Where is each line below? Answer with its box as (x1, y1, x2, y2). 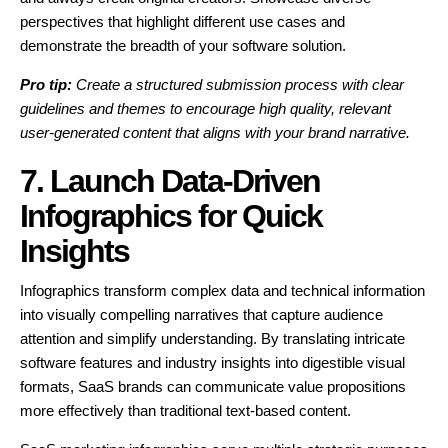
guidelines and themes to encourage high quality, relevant (20, 100, 391, 118)
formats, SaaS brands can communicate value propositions (20, 378, 406, 396)
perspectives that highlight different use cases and (20, 13, 345, 31)
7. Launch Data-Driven (20, 163, 320, 200)
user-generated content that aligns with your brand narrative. (20, 124, 410, 142)
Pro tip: (20, 76, 72, 94)
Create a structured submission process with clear (76, 76, 404, 94)
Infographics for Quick (20, 198, 322, 235)
